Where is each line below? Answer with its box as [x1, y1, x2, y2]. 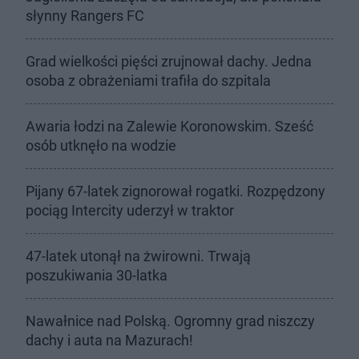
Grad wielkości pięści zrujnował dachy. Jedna [26, 53, 312, 70]
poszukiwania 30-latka [26, 267, 167, 284]
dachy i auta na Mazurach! [26, 332, 193, 349]
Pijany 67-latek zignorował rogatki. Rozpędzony [26, 183, 325, 200]
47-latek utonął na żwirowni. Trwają [26, 248, 251, 264]
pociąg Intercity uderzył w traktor [26, 202, 234, 219]
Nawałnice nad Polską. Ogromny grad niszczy [26, 313, 315, 329]
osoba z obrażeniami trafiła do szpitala [26, 72, 271, 89]
